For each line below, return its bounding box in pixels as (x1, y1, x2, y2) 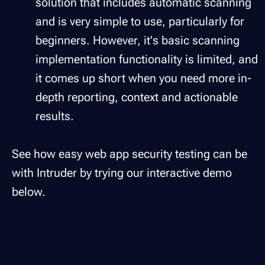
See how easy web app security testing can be (12, 146, 247, 161)
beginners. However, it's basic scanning (35, 33, 240, 47)
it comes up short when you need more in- (35, 70, 251, 85)
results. (35, 108, 74, 123)
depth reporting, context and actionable (35, 89, 238, 104)
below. (12, 184, 46, 199)
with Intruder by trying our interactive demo (12, 165, 232, 180)
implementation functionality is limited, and (35, 51, 258, 66)
